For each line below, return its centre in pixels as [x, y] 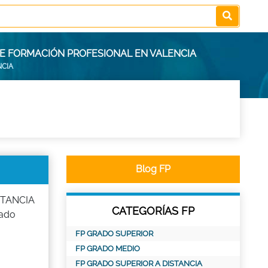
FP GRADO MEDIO [108, 249]
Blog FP [153, 169]
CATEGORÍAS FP [153, 211]
